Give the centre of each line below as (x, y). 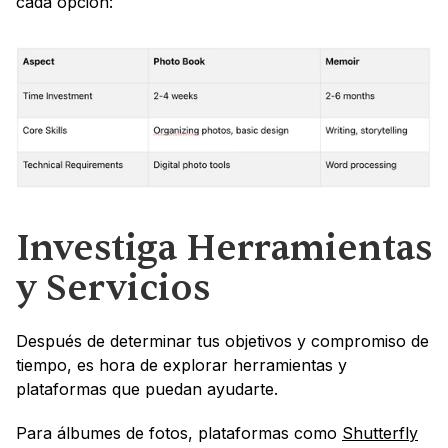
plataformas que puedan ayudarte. (147, 388)
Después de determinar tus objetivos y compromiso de (222, 340)
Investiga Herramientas (224, 248)
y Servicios (113, 288)
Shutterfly (380, 432)
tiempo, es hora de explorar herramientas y (181, 364)
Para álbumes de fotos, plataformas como (179, 432)
